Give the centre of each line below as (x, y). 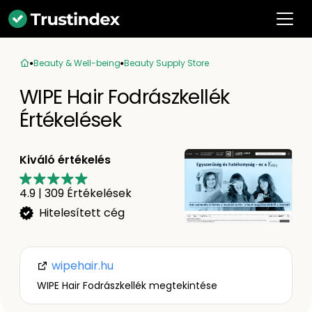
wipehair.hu (81, 266)
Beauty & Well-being (77, 63)
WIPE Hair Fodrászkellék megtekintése (127, 286)
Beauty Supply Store (166, 63)
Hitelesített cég (82, 212)
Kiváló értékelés (65, 159)
